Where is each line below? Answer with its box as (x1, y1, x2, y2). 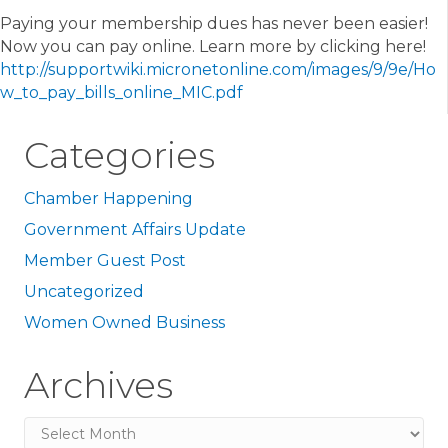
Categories (24, 133, 215, 178)
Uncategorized (24, 282, 144, 302)
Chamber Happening (24, 189, 193, 209)
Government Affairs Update (24, 220, 246, 240)
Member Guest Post (24, 251, 186, 271)
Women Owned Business (24, 313, 225, 333)
